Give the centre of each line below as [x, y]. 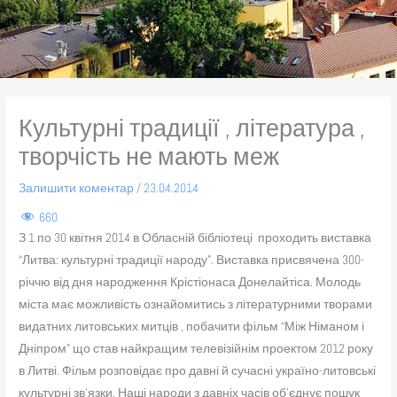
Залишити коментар [77, 189]
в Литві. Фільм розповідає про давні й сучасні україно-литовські [198, 371]
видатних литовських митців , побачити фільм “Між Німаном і [192, 327]
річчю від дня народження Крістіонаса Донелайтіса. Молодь [190, 283]
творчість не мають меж [149, 157]
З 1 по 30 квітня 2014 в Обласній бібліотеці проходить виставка [195, 238]
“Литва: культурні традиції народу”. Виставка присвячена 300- [192, 261]
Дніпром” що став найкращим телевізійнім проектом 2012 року [196, 349]
